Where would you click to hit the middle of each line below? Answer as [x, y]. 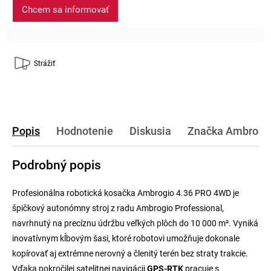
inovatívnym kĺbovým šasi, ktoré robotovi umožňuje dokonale [126, 238]
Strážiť [44, 63]
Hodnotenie [85, 131]
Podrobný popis [57, 165]
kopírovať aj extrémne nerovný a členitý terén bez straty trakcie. [130, 253]
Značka [205, 131]
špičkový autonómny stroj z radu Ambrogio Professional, [118, 208]
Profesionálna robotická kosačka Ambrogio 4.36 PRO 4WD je [126, 193]
